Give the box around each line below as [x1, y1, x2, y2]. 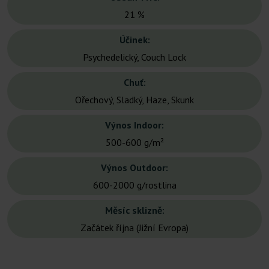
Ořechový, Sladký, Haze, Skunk [75, 94, 194, 106]
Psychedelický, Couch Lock [83, 51, 186, 64]
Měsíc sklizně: [104, 204, 165, 217]
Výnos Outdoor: [101, 162, 168, 174]
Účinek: [119, 34, 150, 46]
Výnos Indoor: [105, 119, 164, 131]
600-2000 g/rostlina [92, 179, 177, 192]
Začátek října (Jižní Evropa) [80, 222, 189, 234]
